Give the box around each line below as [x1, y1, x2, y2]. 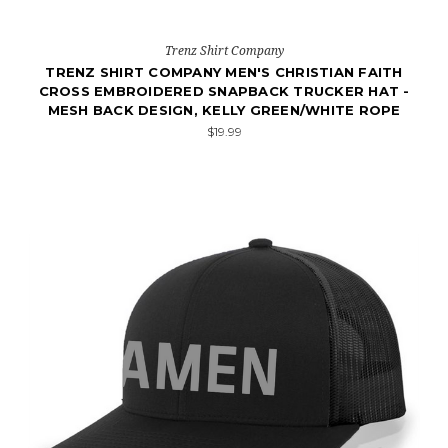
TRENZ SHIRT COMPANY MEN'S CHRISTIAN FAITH [45, 64, 403, 80]
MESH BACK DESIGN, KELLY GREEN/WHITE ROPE [47, 102, 401, 118]
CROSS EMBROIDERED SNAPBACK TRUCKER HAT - [38, 83, 410, 99]
